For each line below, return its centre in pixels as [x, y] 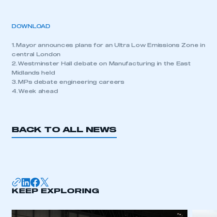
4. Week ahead [35, 91]
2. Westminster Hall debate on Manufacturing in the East [101, 64]
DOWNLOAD [31, 26]
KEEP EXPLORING [55, 191]
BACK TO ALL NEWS [64, 130]
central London [36, 54]
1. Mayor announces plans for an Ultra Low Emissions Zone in [108, 45]
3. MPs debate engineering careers [68, 82]
